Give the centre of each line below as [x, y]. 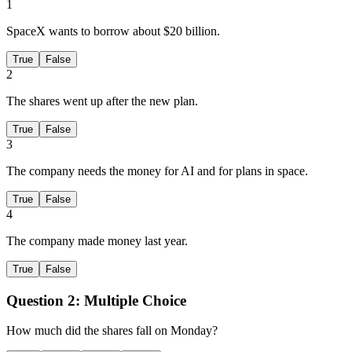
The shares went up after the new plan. [102, 101]
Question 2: [43, 300]
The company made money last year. [97, 241]
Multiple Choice [135, 300]
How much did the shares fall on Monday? [112, 331]
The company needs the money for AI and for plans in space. [157, 171]
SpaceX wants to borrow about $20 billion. [113, 31]
